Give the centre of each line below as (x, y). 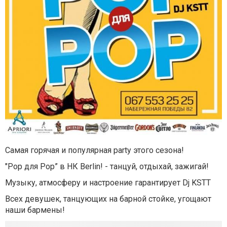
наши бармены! (35, 210)
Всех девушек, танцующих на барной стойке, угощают (108, 199)
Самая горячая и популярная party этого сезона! (94, 150)
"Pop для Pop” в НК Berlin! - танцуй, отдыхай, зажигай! (108, 166)
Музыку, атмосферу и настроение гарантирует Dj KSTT (108, 182)
